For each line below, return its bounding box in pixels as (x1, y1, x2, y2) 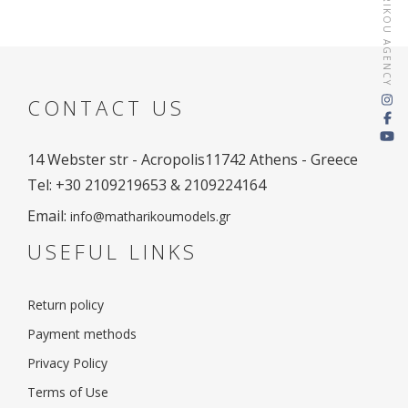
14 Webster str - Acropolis (27, 149, 205, 169)
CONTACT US (27, 94, 185, 121)
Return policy (27, 296, 104, 313)
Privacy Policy (27, 354, 107, 372)
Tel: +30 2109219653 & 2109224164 (27, 175, 266, 195)
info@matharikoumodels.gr (70, 208, 230, 225)
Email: (27, 206, 70, 226)
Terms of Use (27, 383, 108, 401)
